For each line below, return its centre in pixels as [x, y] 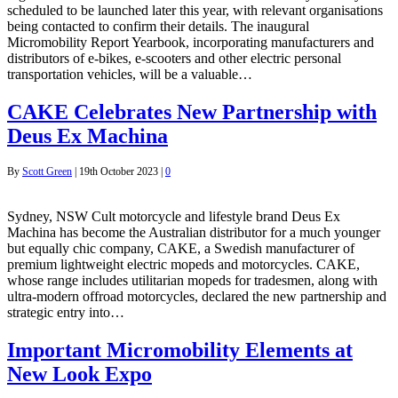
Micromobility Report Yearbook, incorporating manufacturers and [191, 42]
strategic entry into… [66, 313]
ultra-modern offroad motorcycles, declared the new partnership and [197, 297]
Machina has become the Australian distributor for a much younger [194, 233]
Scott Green [47, 172]
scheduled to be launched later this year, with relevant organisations [195, 10]
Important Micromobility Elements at [180, 350]
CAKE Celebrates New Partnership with [192, 111]
